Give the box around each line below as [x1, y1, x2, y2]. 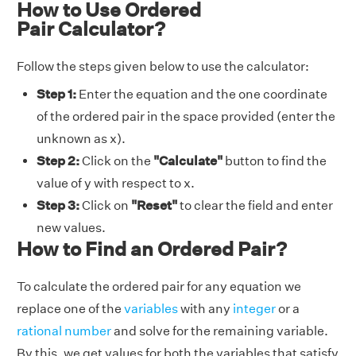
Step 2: [37, 153, 79, 168]
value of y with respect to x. [37, 175, 195, 191]
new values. [37, 219, 106, 235]
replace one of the [17, 300, 124, 316]
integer [233, 300, 276, 316]
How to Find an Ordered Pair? [17, 237, 287, 260]
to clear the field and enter [177, 197, 333, 213]
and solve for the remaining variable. [111, 323, 328, 339]
